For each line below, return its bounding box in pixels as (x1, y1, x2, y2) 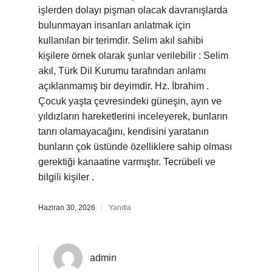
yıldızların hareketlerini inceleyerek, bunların (38, 111, 228, 121)
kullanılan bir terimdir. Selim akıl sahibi (38, 35, 203, 46)
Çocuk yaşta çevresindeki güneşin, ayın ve (38, 96, 222, 106)
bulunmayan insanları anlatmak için (38, 20, 191, 30)
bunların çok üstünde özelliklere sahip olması (38, 141, 232, 152)
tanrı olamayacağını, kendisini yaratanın (38, 126, 209, 137)
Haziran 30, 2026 (38, 203, 95, 212)
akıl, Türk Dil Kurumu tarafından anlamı (38, 66, 206, 76)
